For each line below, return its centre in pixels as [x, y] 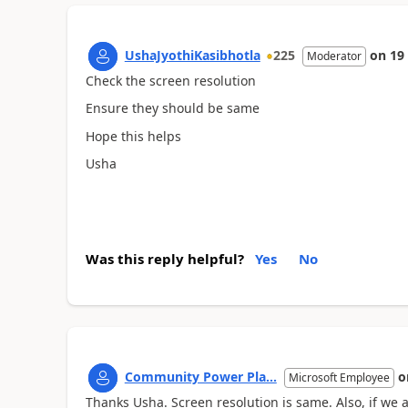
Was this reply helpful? [164, 258]
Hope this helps [133, 136]
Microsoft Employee [339, 377]
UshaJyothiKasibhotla [192, 55]
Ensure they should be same [174, 108]
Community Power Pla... [200, 376]
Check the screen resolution [172, 80]
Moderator [334, 56]
